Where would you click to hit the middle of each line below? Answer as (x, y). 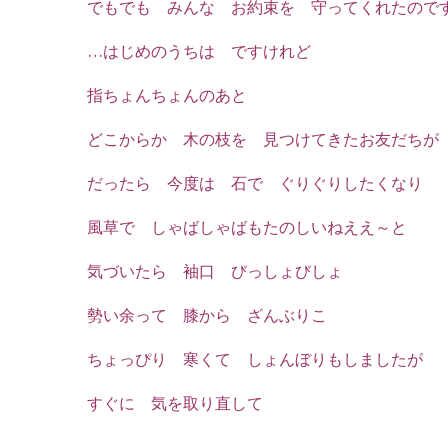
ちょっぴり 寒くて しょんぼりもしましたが (255, 359)
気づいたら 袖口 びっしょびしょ (215, 271)
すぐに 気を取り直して (175, 403)
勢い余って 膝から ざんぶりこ (207, 315)
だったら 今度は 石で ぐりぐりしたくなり (255, 183)
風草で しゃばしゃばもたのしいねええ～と (247, 227)
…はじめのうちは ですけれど (199, 51)
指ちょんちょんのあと (167, 95)
